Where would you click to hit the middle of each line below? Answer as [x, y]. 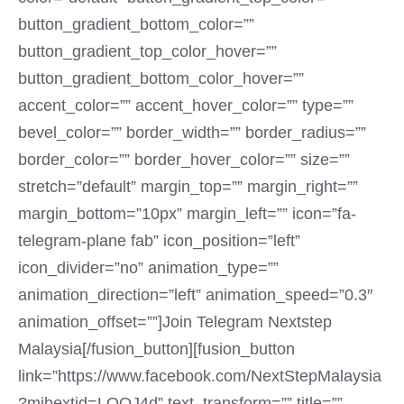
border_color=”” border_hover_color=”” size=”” [184, 160]
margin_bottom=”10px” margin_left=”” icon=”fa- [187, 214]
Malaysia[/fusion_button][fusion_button [156, 349]
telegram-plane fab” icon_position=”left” [159, 241]
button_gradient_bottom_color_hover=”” [161, 78]
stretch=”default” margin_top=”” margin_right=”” [188, 187]
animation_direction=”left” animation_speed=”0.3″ [195, 295]
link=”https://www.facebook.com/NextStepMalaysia [200, 376]
